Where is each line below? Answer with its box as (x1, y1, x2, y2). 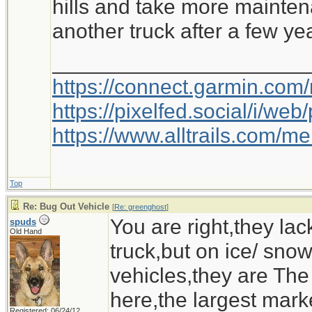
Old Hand (10, 227, 42, 235)
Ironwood (74, 47, 162, 70)
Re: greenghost (114, 203, 166, 211)
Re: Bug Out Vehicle (23, 201, 109, 212)
